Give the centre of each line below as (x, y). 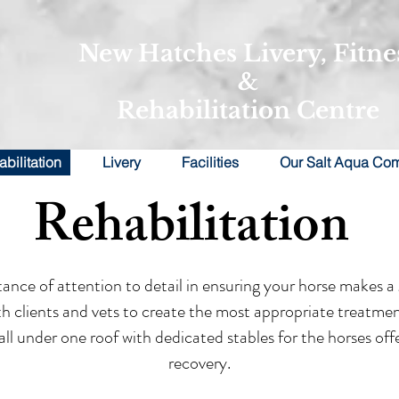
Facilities (210, 162)
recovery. (199, 363)
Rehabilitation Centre (248, 110)
